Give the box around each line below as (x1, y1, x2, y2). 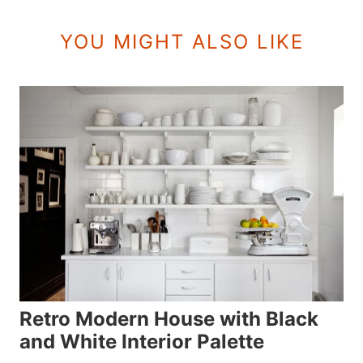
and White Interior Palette (19, 330, 264, 354)
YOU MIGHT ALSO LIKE (59, 29, 304, 53)
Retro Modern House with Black (19, 307, 318, 331)
